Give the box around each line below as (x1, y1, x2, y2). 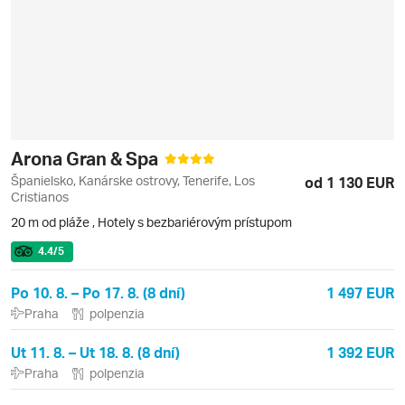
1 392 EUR (326, 343, 394, 362)
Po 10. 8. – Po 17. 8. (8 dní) (11, 283, 185, 302)
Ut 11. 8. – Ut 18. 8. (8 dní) (11, 343, 180, 362)
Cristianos (11, 189, 69, 204)
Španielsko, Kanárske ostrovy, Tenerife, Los (11, 173, 255, 188)
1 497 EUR (326, 283, 394, 302)
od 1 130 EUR (305, 173, 394, 192)
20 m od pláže (11, 214, 92, 230)
